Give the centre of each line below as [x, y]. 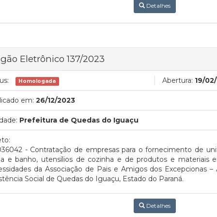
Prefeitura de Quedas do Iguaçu [79, 120]
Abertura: [178, 80]
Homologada [37, 81]
